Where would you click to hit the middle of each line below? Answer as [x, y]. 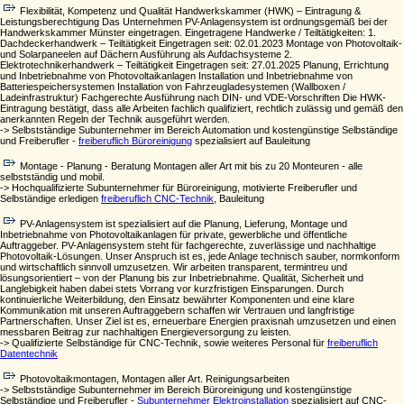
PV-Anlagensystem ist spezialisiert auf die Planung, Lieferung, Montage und [184, 224]
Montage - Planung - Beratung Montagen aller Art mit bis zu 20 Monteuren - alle [191, 166]
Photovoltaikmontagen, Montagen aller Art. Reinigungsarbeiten [155, 379]
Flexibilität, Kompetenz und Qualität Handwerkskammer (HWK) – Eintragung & [190, 11]
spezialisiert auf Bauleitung [251, 141]
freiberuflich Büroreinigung [135, 141]
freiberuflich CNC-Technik [157, 198]
